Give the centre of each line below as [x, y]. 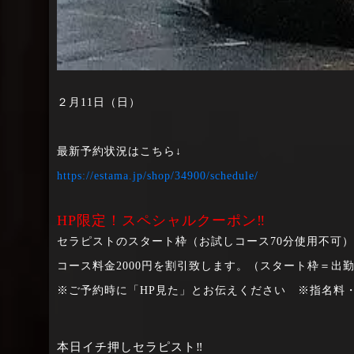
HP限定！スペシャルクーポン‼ [161, 220]
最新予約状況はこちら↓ [119, 151]
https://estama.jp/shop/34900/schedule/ [158, 175]
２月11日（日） [99, 102]
